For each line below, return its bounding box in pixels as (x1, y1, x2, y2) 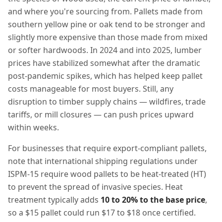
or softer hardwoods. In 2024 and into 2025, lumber (8, 45, 202, 55)
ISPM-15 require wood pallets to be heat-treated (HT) (8, 168, 206, 179)
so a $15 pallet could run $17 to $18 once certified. (8, 207, 196, 218)
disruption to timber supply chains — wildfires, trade (8, 96, 206, 107)
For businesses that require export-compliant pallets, (8, 143, 207, 154)
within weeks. (8, 122, 59, 133)
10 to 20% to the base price (101, 194, 205, 205)
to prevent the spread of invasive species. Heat (8, 181, 183, 192)
